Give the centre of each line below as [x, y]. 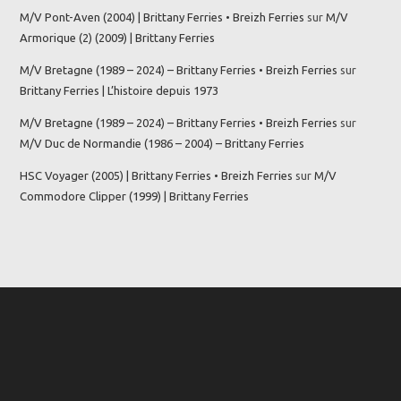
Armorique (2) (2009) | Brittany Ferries [118, 37]
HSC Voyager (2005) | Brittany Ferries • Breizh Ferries [157, 175]
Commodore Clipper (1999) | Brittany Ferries [135, 196]
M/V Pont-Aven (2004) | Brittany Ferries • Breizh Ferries [162, 17]
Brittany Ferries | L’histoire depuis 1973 [119, 90]
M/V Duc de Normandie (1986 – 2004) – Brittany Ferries [162, 143]
